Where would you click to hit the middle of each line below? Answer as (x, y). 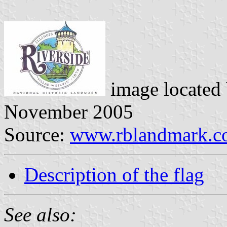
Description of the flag (114, 174)
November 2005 (69, 111)
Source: (37, 134)
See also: (40, 214)
